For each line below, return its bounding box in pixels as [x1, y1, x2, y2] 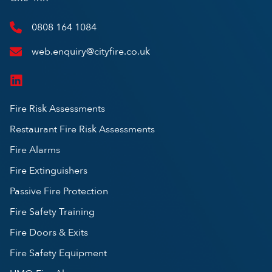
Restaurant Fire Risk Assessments [10, 122, 155, 136]
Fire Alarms [10, 143, 60, 157]
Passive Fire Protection [10, 184, 108, 198]
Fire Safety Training [10, 205, 95, 219]
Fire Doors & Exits [10, 225, 88, 239]
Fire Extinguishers [10, 163, 87, 177]
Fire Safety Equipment [10, 246, 107, 260]
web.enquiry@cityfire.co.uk [32, 44, 150, 58]
